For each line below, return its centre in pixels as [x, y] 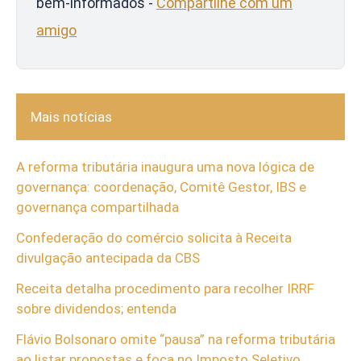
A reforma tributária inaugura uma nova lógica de [165, 167]
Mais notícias [71, 116]
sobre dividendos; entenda [96, 308]
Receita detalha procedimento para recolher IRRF [165, 288]
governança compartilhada [98, 207]
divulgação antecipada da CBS [108, 258]
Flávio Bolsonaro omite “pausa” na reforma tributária [176, 339]
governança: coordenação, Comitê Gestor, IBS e [161, 187]
